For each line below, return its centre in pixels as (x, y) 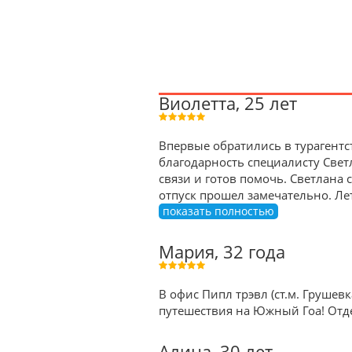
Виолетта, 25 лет (228, 103)
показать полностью (218, 211)
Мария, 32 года (222, 252)
